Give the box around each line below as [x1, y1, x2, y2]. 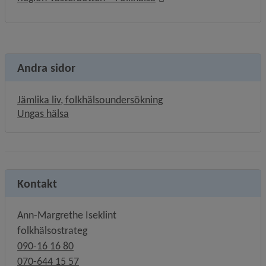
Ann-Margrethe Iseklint [17, 208, 116, 221]
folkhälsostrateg [17, 224, 87, 237]
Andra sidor [17, 61, 75, 75]
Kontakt [17, 176, 57, 191]
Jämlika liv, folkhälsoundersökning [17, 93, 163, 106]
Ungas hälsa [17, 107, 69, 120]
